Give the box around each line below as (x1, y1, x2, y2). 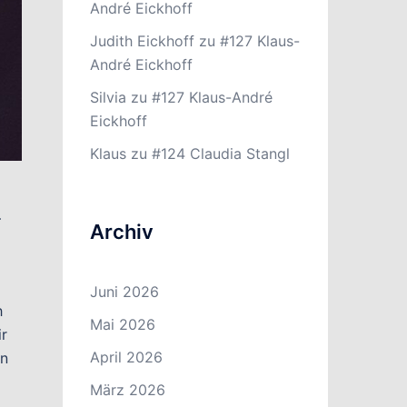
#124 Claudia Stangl (151, 144, 290, 163)
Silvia (89, 88, 126, 106)
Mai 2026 (89, 315, 155, 333)
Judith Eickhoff (89, 32, 194, 50)
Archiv (89, 220, 154, 243)
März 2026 (89, 381, 165, 399)
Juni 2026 (89, 283, 159, 301)
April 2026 (89, 348, 163, 366)
